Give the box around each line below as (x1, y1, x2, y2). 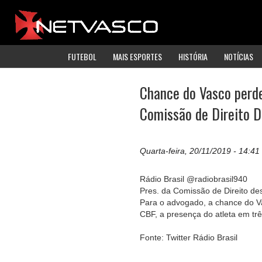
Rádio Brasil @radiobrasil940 (140, 174, 247, 184)
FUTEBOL (68, 50, 96, 63)
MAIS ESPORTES (113, 50, 162, 63)
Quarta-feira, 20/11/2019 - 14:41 (140, 146, 260, 156)
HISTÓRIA (178, 50, 208, 63)
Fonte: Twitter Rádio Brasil (140, 233, 237, 243)
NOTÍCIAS (224, 50, 253, 63)
